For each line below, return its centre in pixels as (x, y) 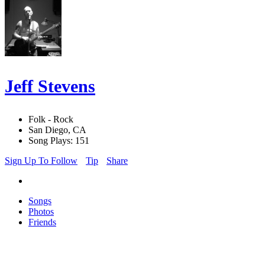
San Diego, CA (57, 130)
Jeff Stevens (50, 86)
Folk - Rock (51, 119)
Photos (41, 212)
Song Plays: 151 (59, 141)
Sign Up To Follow (41, 161)
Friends (42, 222)
